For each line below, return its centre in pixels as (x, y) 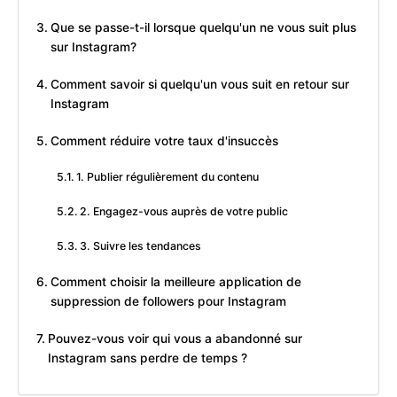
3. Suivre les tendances (141, 246)
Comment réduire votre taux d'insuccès (164, 141)
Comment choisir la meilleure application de (175, 282)
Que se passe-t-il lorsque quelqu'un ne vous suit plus (203, 28)
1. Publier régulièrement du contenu (168, 177)
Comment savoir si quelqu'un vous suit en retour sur (199, 85)
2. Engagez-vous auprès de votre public (184, 212)
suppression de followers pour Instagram (168, 302)
